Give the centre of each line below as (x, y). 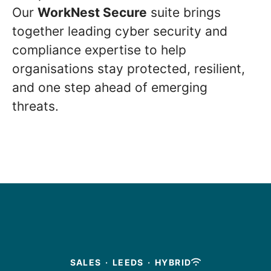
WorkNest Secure (92, 12)
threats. (37, 106)
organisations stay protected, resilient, (129, 68)
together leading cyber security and (120, 31)
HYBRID (173, 262)
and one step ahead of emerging (110, 87)
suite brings (184, 12)
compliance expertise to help (99, 50)
